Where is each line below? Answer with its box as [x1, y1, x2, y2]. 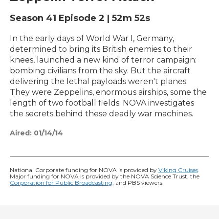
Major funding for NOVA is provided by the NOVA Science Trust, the [10, 172, 199, 180]
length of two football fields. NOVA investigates [10, 98, 194, 108]
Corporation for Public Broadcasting [10, 178, 112, 186]
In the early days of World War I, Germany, [10, 33, 174, 43]
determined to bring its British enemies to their [10, 44, 192, 54]
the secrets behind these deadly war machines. [10, 109, 193, 118]
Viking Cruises [158, 166, 198, 174]
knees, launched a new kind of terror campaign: [10, 55, 197, 65]
